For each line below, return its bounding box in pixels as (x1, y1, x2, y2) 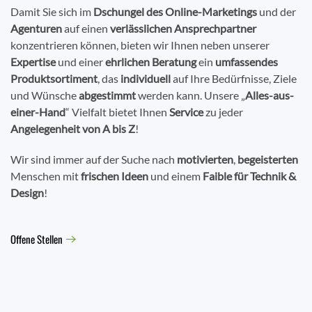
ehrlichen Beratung (105, 55, 196, 69)
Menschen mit (10, 169, 81, 183)
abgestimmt (79, 88, 136, 102)
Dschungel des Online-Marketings (91, 5, 257, 19)
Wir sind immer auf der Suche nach (10, 153, 177, 166)
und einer (56, 55, 105, 69)
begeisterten (237, 153, 298, 166)
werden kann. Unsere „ (136, 88, 245, 102)
